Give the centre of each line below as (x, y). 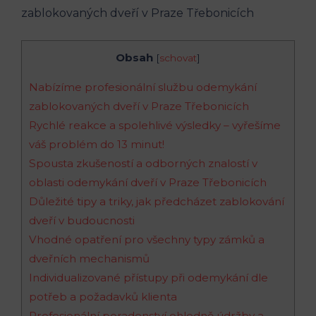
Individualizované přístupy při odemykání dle (148, 277)
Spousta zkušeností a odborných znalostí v (143, 163)
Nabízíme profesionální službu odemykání (143, 87)
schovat (178, 57)
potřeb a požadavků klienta (103, 296)
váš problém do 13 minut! (97, 144)
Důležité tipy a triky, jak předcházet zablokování (157, 201)
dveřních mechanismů (89, 258)
